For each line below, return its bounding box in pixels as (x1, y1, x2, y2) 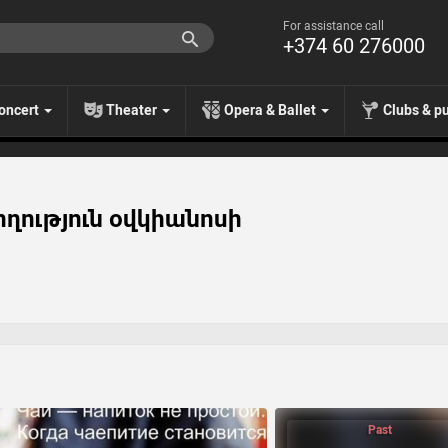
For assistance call (283, 19, 384, 33)
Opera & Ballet (224, 102, 319, 119)
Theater (106, 102, 160, 119)
